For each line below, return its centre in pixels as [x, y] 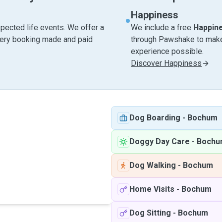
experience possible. [167, 51]
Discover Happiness [166, 63]
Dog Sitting [150, 213]
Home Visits [152, 189]
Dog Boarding [155, 118]
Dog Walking [153, 165]
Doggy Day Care [160, 141]
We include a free [162, 28]
